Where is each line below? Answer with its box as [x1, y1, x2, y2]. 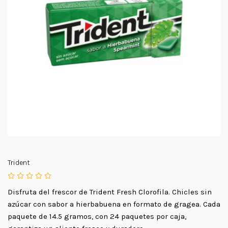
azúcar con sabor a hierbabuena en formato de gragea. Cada [8, 199, 220, 209]
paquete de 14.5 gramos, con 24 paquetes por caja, [8, 212, 186, 221]
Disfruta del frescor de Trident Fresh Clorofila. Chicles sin [8, 187, 212, 197]
